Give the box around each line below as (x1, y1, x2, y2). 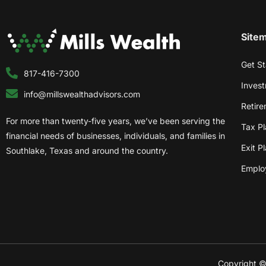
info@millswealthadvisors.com (24, 88, 140, 99)
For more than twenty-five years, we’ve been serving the (6, 115, 225, 126)
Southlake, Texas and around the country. (6, 145, 168, 156)
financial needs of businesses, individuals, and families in (6, 130, 225, 141)
